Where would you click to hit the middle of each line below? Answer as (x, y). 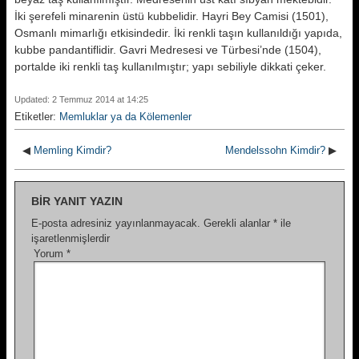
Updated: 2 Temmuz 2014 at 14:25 (81, 99)
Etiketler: (37, 117)
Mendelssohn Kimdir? (275, 150)
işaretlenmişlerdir (71, 238)
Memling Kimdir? (73, 150)
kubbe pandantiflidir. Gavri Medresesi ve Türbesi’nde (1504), (168, 50)
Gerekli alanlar (238, 223)
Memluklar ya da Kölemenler (125, 117)
